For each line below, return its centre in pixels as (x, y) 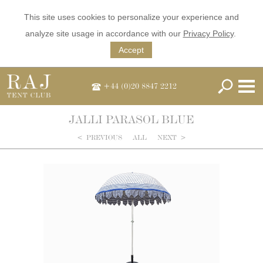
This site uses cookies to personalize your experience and (131, 17)
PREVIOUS (102, 137)
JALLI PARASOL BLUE (131, 119)
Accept (131, 50)
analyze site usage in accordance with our (104, 33)
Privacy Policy (208, 33)
